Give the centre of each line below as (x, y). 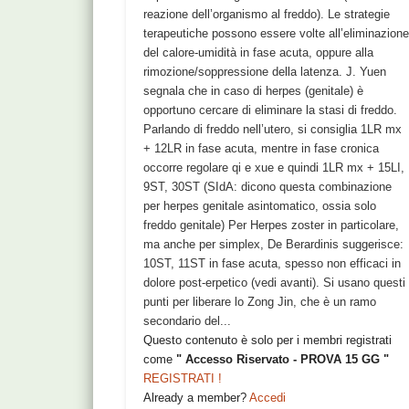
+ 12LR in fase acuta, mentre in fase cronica (262, 149)
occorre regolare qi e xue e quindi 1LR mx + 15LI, (274, 168)
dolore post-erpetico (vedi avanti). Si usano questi (275, 283)
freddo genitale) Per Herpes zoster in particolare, (272, 225)
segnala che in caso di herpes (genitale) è (254, 91)
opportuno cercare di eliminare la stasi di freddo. (271, 110)
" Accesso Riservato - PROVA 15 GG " (283, 360)
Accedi (268, 398)
